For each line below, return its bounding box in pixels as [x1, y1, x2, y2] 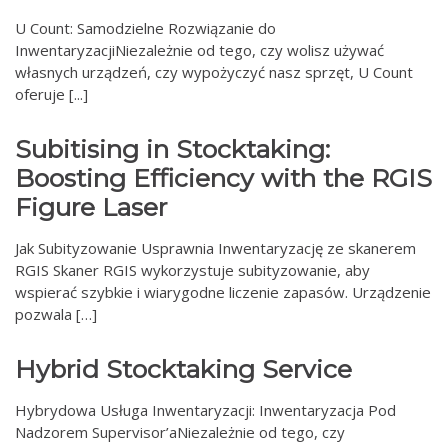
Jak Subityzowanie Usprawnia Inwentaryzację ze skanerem [15, 238, 416, 258]
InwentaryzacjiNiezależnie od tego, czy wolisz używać [15, 40, 384, 60]
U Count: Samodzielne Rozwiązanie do [15, 18, 276, 38]
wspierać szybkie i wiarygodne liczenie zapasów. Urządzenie [15, 282, 431, 302]
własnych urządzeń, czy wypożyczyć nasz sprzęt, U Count [15, 62, 413, 82]
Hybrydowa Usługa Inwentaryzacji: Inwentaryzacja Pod [15, 400, 396, 420]
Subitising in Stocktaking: [15, 134, 330, 164]
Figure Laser [15, 192, 167, 222]
